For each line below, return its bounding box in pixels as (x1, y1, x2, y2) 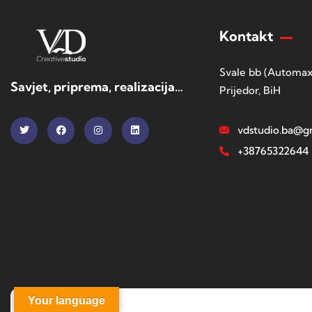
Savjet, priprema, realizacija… (10, 78, 183, 95)
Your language (28, 295, 105, 306)
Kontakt (219, 27, 273, 45)
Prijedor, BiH (219, 84, 281, 97)
